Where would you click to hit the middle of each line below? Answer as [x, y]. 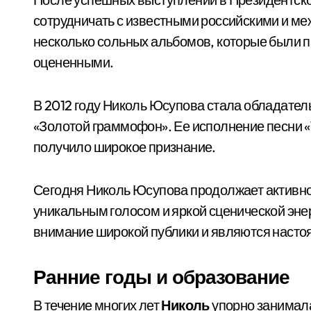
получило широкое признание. [125, 147]
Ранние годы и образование [161, 277]
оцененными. [74, 62]
